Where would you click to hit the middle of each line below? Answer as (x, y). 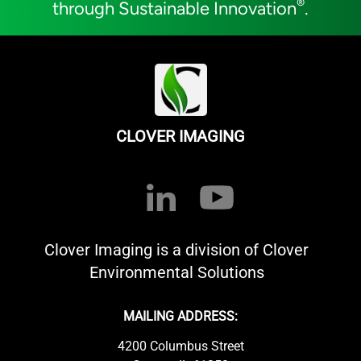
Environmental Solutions (176, 272)
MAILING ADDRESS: (180, 316)
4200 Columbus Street (180, 346)
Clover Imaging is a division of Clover (176, 249)
